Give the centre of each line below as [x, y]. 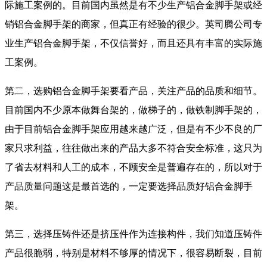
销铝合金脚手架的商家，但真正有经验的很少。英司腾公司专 [133, 24]
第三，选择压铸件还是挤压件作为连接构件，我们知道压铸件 [133, 234]
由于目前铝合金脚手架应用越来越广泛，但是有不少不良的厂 [133, 129]
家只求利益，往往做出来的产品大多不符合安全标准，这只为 [133, 148]
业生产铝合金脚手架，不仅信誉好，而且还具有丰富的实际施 [133, 43]
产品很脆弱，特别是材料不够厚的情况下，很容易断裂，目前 [133, 253]
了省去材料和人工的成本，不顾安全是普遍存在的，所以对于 [133, 167]
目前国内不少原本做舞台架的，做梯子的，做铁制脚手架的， [133, 110]
